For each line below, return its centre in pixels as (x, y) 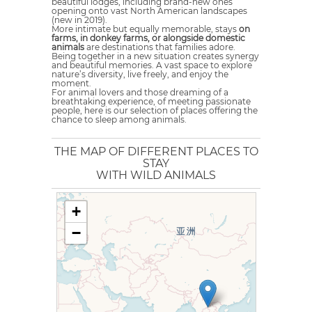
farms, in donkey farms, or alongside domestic (148, 38)
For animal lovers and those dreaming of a (140, 92)
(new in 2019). (79, 20)
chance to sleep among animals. (119, 119)
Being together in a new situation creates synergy (155, 56)
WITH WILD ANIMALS (156, 175)
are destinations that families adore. (160, 47)
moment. (71, 83)
